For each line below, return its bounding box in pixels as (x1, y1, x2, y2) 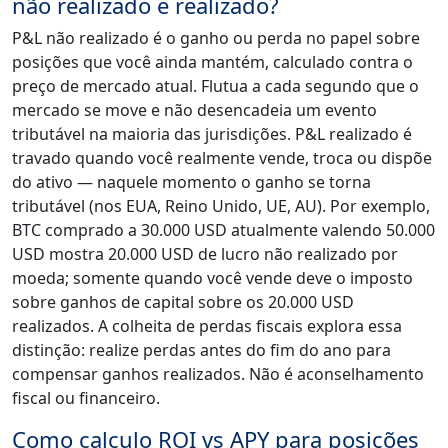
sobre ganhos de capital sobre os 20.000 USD (12, 291, 354, 314)
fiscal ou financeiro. (12, 387, 160, 410)
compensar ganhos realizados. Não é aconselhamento (12, 363, 424, 386)
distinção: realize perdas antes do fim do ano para (12, 339, 391, 362)
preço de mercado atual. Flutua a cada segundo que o (12, 75, 419, 98)
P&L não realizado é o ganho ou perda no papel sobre (12, 27, 420, 50)
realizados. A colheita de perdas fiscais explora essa (12, 315, 402, 338)
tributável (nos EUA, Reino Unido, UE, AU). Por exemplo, (12, 195, 430, 218)
